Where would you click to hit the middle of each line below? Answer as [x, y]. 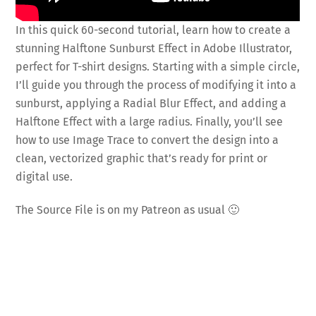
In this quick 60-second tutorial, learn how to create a [153, 30]
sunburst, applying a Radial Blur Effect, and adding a [151, 103]
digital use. [44, 176]
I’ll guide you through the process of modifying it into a [156, 85]
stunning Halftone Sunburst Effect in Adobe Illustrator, [154, 48]
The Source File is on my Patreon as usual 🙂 [128, 209]
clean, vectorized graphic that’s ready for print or [142, 158]
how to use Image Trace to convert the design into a [147, 140]
